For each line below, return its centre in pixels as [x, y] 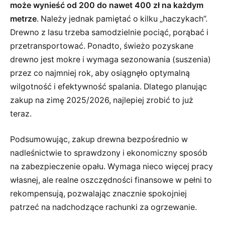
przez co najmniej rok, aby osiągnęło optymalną [100, 73]
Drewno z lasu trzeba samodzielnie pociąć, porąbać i [109, 32]
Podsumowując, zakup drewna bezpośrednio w [99, 140]
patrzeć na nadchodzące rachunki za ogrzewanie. [103, 207]
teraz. [21, 114]
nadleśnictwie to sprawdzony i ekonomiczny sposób [109, 153]
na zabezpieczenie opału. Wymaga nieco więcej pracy [111, 167]
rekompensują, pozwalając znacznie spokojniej [98, 194]
